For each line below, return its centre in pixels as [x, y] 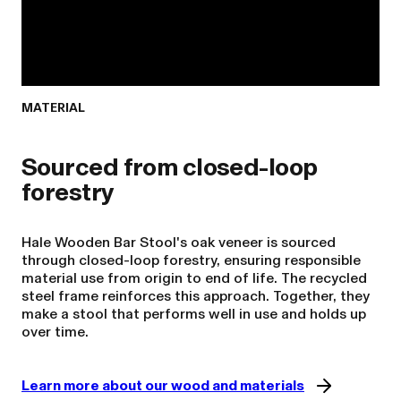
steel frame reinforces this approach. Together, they [196, 296]
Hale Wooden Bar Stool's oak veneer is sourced [179, 243]
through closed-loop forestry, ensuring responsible [191, 260]
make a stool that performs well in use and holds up [194, 314]
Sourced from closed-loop [170, 167]
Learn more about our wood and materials [163, 386]
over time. [55, 332]
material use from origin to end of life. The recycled [194, 278]
